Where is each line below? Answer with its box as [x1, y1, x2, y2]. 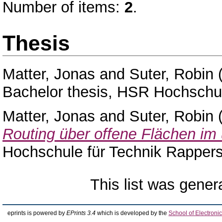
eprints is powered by [7, 210, 66, 216]
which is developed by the [96, 210, 168, 216]
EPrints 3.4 [66, 210, 96, 216]
